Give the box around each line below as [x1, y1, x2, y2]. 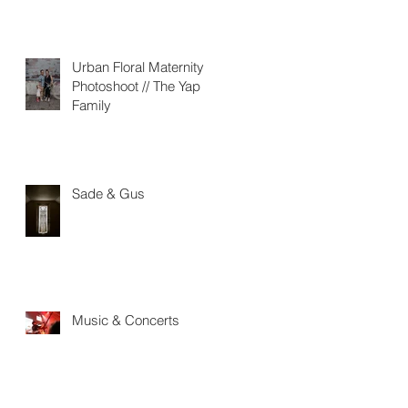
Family [72, 97, 111, 115]
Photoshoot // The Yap [72, 77, 200, 96]
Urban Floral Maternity [72, 58, 204, 76]
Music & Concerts [72, 311, 179, 330]
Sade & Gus [72, 185, 145, 203]
